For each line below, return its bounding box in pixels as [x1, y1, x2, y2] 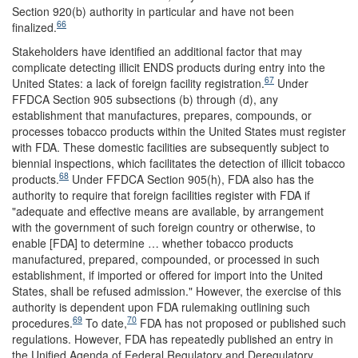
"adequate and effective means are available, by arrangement [12, 202, 324, 219]
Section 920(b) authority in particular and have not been [12, 2, 294, 19]
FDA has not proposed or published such [137, 314, 346, 331]
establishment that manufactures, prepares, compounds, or [12, 106, 312, 123]
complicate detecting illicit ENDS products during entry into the [12, 58, 325, 75]
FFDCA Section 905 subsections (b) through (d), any [12, 90, 278, 107]
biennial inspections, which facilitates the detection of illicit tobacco [12, 154, 345, 171]
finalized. [12, 18, 57, 35]
